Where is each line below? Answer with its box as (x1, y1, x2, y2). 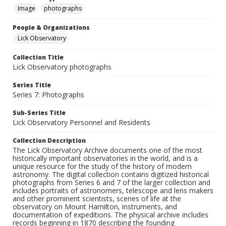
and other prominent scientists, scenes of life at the (13, 194, 181, 204)
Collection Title (13, 53, 64, 62)
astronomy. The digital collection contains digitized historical (13, 169, 209, 180)
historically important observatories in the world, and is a (13, 153, 198, 163)
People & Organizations (13, 23, 90, 32)
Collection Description (13, 136, 86, 145)
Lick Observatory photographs (13, 62, 111, 72)
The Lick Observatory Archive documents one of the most (13, 145, 202, 155)
